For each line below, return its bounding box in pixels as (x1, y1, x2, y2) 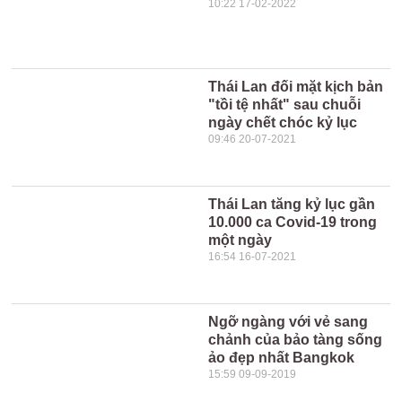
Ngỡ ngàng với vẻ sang (208, 314, 369, 329)
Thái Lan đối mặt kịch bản (208, 79, 384, 94)
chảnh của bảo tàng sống (208, 332, 383, 347)
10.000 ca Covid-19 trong (208, 214, 378, 230)
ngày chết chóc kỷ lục (208, 115, 358, 130)
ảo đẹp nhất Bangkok (208, 350, 355, 365)
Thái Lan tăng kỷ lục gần (208, 197, 376, 212)
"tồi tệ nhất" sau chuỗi (208, 97, 362, 112)
